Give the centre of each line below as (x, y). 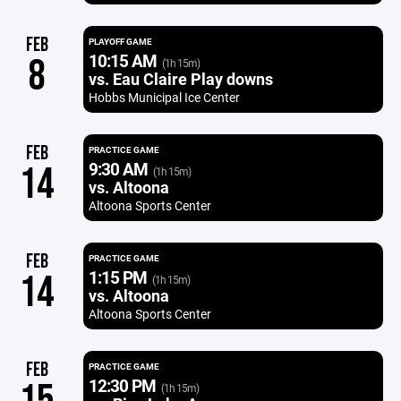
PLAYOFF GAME (120, 41)
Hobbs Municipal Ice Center (164, 97)
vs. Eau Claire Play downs (180, 79)
